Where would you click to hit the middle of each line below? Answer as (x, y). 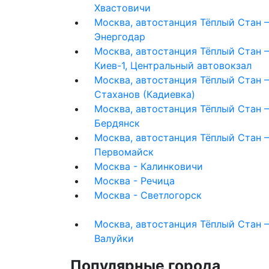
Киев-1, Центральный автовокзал (173, 65)
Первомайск (124, 152)
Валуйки (114, 238)
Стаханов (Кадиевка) (145, 94)
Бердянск (117, 123)
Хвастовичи (122, 8)
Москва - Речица (134, 180)
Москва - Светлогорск (148, 195)
